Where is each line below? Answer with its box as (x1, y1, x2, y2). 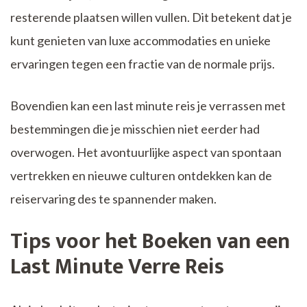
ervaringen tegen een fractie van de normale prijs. (10, 56, 275, 71)
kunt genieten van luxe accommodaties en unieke (10, 32, 271, 48)
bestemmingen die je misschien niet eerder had (10, 121, 260, 136)
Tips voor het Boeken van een (10, 223, 290, 260)
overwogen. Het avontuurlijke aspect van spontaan (10, 144, 282, 160)
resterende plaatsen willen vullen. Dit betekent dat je (10, 9, 292, 25)
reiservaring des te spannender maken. (10, 191, 217, 206)
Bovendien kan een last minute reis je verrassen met (10, 97, 286, 113)
